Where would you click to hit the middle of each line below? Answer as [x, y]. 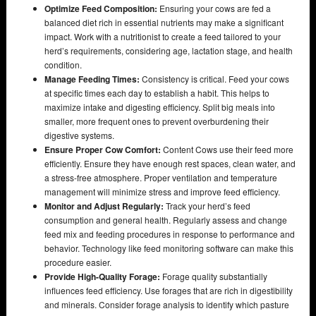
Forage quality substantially [214, 276]
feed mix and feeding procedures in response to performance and [170, 233]
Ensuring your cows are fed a [214, 8]
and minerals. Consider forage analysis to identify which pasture [167, 304]
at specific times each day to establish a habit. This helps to [157, 92]
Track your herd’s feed [207, 205]
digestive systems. [79, 135]
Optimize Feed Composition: [101, 8]
